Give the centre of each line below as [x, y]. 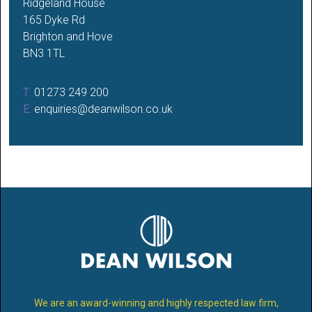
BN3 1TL [44, 53]
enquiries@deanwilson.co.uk [103, 109]
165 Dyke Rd [54, 19]
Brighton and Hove [68, 36]
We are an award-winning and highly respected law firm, [156, 303]
